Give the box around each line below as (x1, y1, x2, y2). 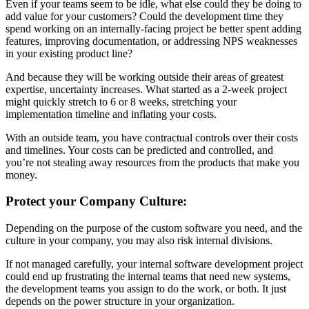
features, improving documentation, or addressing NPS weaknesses (6, 34, 297, 47)
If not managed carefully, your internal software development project (6, 258, 303, 270)
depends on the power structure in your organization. (6, 295, 235, 308)
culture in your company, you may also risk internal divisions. (6, 235, 272, 247)
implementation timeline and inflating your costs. (6, 108, 217, 120)
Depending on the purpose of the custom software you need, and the (6, 222, 302, 235)
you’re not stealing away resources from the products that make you (6, 156, 299, 168)
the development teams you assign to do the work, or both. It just (6, 283, 286, 295)
